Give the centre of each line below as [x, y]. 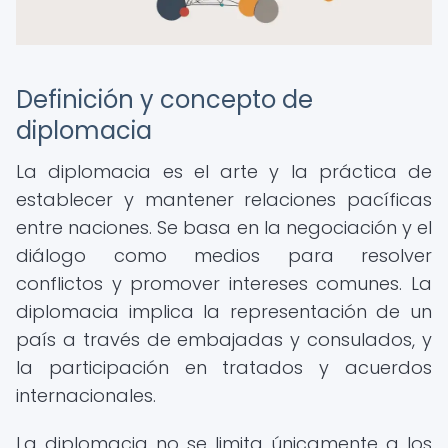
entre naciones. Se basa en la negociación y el [224, 227]
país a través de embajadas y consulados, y [224, 339]
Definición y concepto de [164, 99]
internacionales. [86, 395]
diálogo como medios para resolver [224, 255]
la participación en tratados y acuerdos [224, 367]
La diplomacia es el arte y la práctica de [224, 171]
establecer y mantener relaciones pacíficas [224, 199]
